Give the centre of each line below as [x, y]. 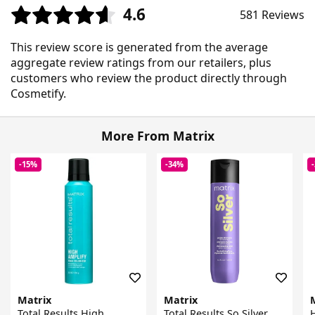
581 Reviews [272, 15]
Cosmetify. [38, 93]
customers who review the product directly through [149, 78]
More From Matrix [157, 136]
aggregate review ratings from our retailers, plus [141, 62]
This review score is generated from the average [139, 47]
